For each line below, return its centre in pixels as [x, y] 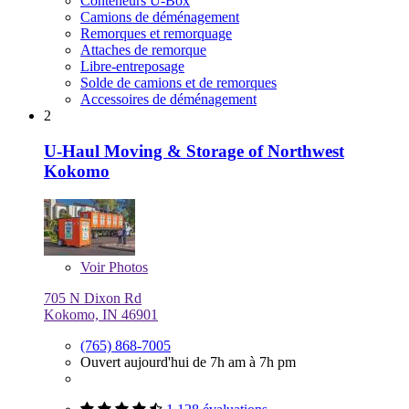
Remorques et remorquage [156, 34]
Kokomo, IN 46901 [101, 314]
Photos [126, 267]
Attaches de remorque [143, 50]
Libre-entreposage [132, 67]
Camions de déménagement [160, 17]
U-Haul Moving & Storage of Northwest [194, 151]
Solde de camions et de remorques [178, 83]
